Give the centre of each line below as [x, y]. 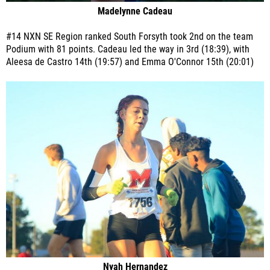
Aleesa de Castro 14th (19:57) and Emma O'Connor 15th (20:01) [131, 62]
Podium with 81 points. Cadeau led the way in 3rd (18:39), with [128, 50]
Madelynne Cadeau [135, 12]
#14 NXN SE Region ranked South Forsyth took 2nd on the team [130, 37]
